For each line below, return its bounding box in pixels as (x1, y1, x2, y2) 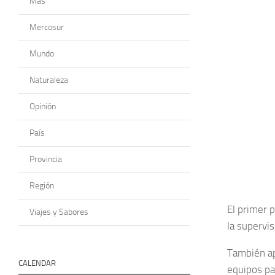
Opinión (29, 101, 56, 112)
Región (29, 180, 54, 191)
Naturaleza (29, 74, 68, 85)
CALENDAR (18, 258, 56, 268)
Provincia (29, 153, 62, 165)
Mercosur (29, 21, 64, 33)
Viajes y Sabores (29, 206, 88, 217)
